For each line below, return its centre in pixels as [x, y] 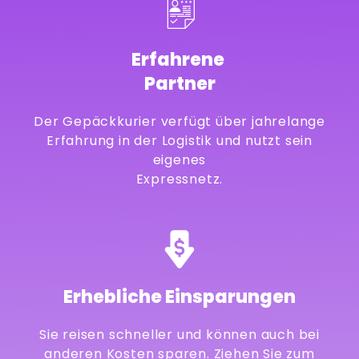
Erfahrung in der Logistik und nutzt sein [179, 140]
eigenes [179, 159]
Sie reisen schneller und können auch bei [179, 334]
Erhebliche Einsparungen [179, 296]
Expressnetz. [179, 179]
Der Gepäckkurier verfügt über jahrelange [179, 121]
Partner [179, 83]
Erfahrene [179, 59]
